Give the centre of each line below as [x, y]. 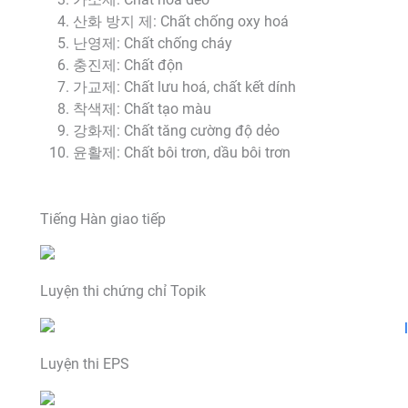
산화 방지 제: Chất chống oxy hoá [181, 22]
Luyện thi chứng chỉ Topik [122, 292]
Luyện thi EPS [84, 365]
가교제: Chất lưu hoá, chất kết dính [185, 88]
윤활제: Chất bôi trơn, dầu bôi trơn [182, 153]
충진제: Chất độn [128, 66]
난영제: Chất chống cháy [153, 44]
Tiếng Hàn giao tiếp [102, 219]
